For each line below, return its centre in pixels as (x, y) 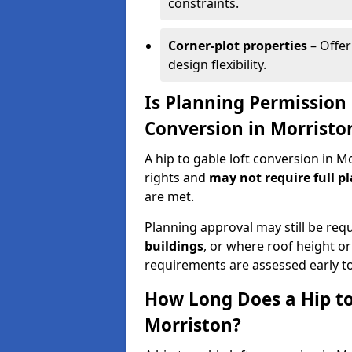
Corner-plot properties (238, 46)
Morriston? (193, 325)
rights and (177, 178)
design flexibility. (217, 64)
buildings (174, 246)
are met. (169, 196)
